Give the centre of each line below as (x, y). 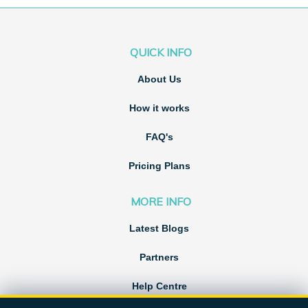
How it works (159, 108)
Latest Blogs (159, 229)
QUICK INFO (161, 52)
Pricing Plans (159, 165)
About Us (159, 79)
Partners (159, 257)
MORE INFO (161, 202)
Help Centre (159, 286)
